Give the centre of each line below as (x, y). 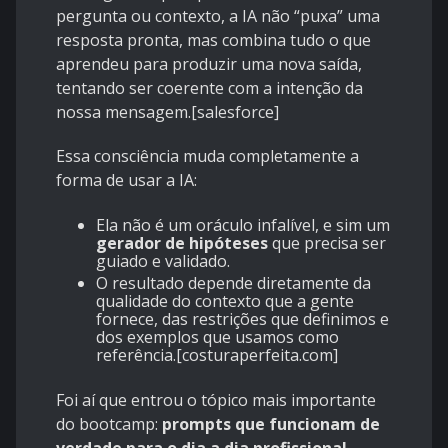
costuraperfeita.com (257, 355)
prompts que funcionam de (271, 424)
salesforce (235, 112)
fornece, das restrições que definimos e (242, 319)
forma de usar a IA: (126, 180)
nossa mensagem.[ (126, 112)
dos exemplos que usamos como (217, 337)
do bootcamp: (109, 424)
